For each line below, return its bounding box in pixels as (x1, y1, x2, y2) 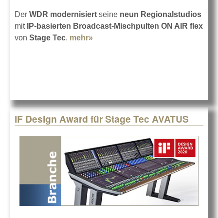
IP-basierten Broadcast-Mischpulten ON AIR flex (25, 21, 203, 30)
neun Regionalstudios (118, 10, 201, 18)
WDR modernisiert (29, 10, 97, 18)
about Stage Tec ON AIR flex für (93, 33, 209, 42)
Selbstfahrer (93, 45, 138, 54)
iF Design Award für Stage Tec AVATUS (15, 112, 189, 126)
